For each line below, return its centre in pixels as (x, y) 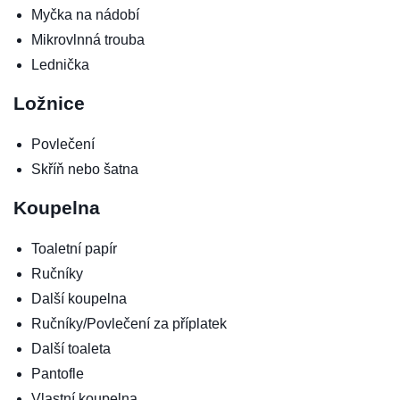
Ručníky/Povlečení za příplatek (129, 324)
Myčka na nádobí (85, 15)
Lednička (60, 65)
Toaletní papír (74, 249)
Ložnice (49, 104)
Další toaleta (71, 349)
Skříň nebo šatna (85, 170)
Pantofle (58, 374)
